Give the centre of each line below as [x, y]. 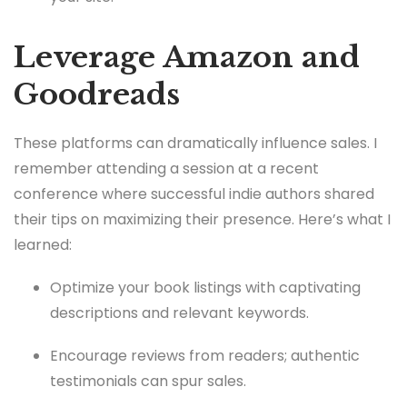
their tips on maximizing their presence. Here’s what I [202, 219]
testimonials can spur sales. [148, 382]
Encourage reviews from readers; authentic [205, 356]
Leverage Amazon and [187, 57]
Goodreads [97, 94]
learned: [43, 244]
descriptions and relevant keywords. [179, 313]
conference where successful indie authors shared [194, 194]
